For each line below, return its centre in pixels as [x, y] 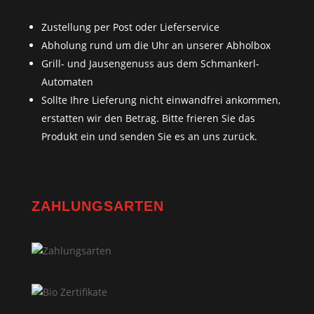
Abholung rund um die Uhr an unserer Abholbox [156, 46]
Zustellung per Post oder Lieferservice [130, 27]
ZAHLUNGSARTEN [97, 206]
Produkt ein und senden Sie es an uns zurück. [149, 137]
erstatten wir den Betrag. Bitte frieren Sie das [148, 118]
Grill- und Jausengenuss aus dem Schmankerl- [150, 64]
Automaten [67, 82]
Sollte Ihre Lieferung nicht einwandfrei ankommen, [161, 100]
